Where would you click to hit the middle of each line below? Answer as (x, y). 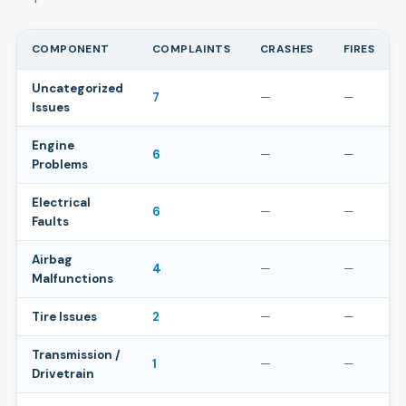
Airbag (52, 260)
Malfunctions (72, 279)
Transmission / (76, 355)
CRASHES (286, 49)
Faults (50, 222)
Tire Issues (64, 317)
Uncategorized (77, 89)
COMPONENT (70, 49)
